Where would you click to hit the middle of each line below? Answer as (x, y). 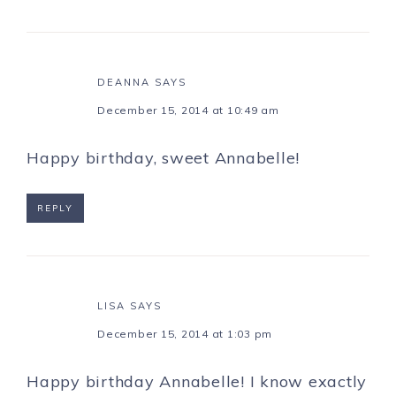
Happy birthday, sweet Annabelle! (163, 158)
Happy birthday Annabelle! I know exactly (197, 382)
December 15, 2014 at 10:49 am (188, 110)
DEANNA (124, 83)
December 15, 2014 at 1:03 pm (185, 334)
